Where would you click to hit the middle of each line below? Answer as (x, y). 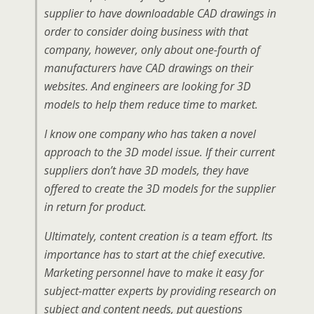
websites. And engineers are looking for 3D (148, 86)
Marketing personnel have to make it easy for (154, 273)
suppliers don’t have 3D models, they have (146, 170)
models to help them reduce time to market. (151, 104)
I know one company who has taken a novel (150, 134)
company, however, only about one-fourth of (152, 50)
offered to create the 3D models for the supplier (160, 189)
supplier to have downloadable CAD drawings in (160, 13)
